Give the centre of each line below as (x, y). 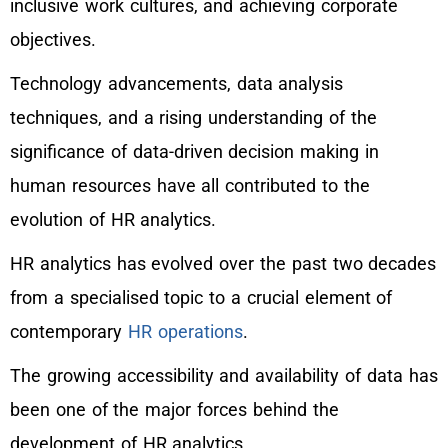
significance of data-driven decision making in (194, 152)
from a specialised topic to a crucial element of (201, 298)
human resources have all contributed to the (190, 186)
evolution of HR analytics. (116, 220)
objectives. (53, 40)
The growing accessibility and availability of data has (224, 376)
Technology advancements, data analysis (177, 84)
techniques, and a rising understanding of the (193, 118)
